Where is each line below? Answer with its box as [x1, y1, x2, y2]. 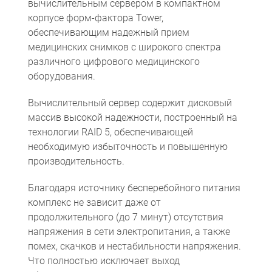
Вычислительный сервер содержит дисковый [27, 97, 232, 109]
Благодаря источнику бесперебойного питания [27, 182, 240, 194]
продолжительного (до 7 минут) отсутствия [27, 211, 223, 223]
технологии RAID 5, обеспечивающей [27, 126, 193, 138]
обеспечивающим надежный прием [27, 27, 189, 38]
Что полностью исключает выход [27, 255, 180, 267]
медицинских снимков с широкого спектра [27, 41, 221, 53]
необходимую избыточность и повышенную [27, 141, 228, 152]
